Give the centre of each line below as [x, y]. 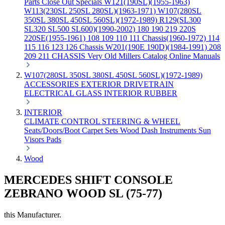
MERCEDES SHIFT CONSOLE [88, 180]
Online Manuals [195, 56]
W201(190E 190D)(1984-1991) [157, 47]
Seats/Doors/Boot [53, 130]
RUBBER [161, 93]
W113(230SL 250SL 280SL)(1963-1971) [91, 11]
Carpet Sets [101, 130]
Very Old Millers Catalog [128, 56]
